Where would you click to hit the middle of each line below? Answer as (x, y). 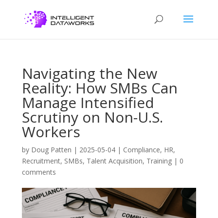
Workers (51, 132)
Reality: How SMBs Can (100, 88)
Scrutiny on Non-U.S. (92, 117)
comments (39, 172)
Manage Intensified (88, 102)
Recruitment (41, 161)
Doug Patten (51, 150)
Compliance (141, 150)
